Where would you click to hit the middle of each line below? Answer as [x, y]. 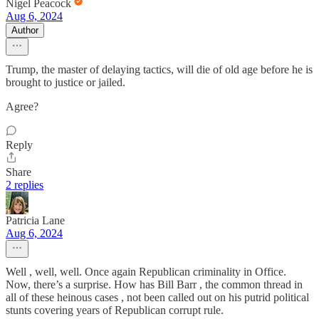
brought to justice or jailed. [66, 83]
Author [25, 31]
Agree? [22, 107]
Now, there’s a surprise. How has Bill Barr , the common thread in [154, 285]
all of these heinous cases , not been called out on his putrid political [157, 298]
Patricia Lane [35, 221]
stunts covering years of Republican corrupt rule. [115, 310]
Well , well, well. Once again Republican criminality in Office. [146, 272]
